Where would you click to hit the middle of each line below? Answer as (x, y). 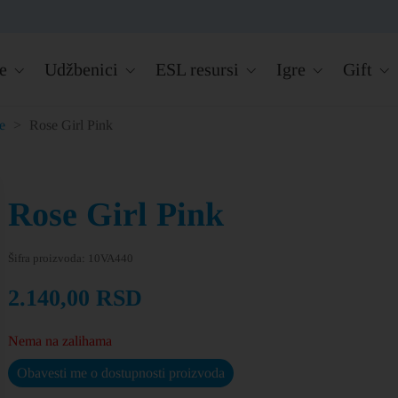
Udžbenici (81, 69)
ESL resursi (197, 69)
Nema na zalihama (60, 341)
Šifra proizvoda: (48, 258)
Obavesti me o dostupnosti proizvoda (120, 372)
